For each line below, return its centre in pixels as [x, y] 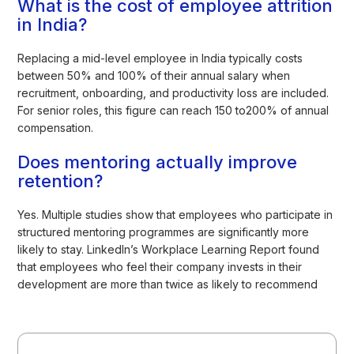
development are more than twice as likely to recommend [168, 284]
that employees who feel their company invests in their [160, 266]
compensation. [56, 127]
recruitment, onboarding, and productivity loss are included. [173, 92]
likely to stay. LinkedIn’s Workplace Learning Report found [169, 249]
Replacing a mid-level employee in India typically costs [160, 58]
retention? [60, 181]
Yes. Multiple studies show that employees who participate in [175, 214]
